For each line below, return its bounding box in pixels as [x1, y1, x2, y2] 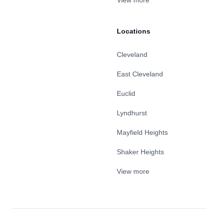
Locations [117, 27, 150, 35]
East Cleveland [117, 70, 163, 78]
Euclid [117, 90, 135, 97]
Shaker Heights [117, 148, 164, 156]
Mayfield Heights [117, 128, 168, 136]
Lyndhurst [117, 109, 147, 117]
